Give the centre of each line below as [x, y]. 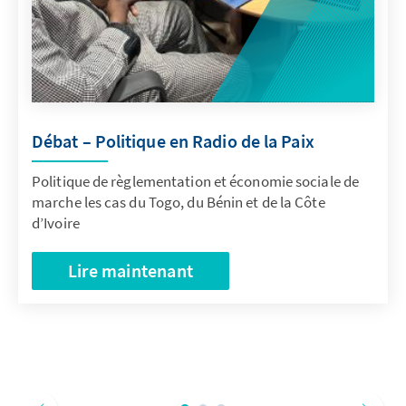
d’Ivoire [56, 222]
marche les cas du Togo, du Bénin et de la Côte [179, 202]
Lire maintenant [130, 270]
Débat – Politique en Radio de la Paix [173, 140]
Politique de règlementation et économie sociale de [196, 181]
